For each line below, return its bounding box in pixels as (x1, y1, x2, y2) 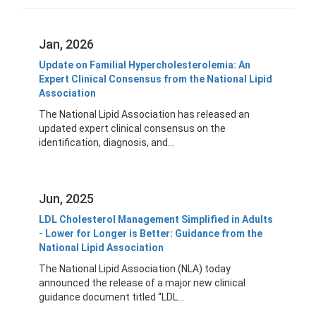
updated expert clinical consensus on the (39, 123, 226, 134)
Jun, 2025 (39, 191, 94, 206)
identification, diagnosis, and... (39, 137, 174, 148)
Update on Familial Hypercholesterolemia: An (39, 59, 250, 71)
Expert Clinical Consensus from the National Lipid (39, 73, 272, 85)
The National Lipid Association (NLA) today (39, 263, 231, 274)
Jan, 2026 (39, 37, 94, 51)
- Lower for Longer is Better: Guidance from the (39, 228, 262, 239)
